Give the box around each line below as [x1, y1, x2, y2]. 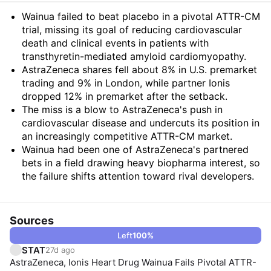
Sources [10, 214, 54, 227]
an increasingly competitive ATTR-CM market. [22, 130, 232, 142]
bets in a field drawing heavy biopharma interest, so [22, 157, 260, 169]
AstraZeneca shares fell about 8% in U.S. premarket [22, 64, 257, 76]
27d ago [45, 245, 75, 255]
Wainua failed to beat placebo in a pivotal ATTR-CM [22, 10, 260, 22]
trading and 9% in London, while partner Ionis [22, 77, 230, 89]
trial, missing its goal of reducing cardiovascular [22, 24, 242, 36]
